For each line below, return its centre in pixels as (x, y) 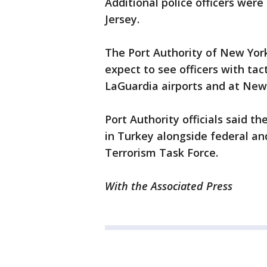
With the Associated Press (169, 186)
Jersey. (122, 19)
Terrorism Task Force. (162, 153)
